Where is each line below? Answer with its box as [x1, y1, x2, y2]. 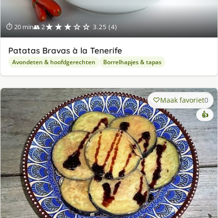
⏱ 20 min [6, 22, 34, 31]
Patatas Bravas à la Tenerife [8, 45, 122, 55]
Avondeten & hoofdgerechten [12, 57, 95, 66]
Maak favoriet [160, 95, 204, 105]
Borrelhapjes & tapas [103, 57, 162, 66]
